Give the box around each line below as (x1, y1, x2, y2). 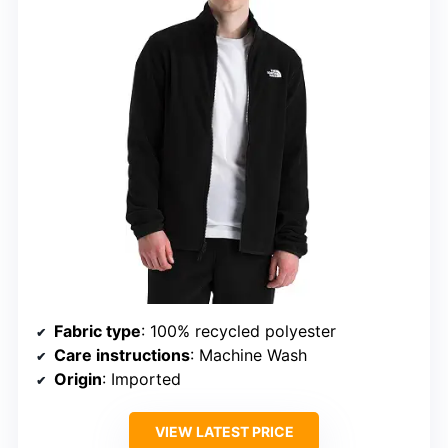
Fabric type (54, 320, 141, 341)
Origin (54, 368, 102, 389)
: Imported (102, 368, 181, 389)
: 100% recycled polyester (141, 320, 336, 341)
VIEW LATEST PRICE (154, 422, 294, 440)
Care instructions (54, 344, 190, 365)
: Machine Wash (190, 344, 307, 365)
